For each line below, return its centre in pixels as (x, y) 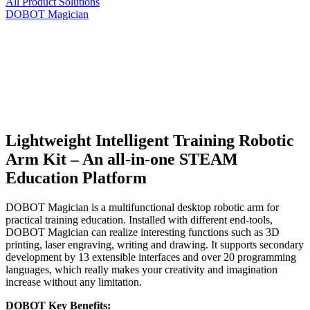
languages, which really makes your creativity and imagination (142, 269)
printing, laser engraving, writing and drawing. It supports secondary (155, 244)
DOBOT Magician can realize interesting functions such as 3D (143, 232)
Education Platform (76, 177)
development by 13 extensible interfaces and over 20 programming (151, 257)
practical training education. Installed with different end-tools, (139, 219)
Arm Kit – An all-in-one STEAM (122, 159)
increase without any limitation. (74, 282)
